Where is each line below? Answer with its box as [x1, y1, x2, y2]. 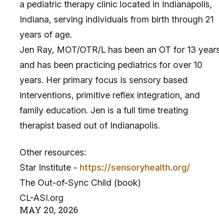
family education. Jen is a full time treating [20, 105, 188, 115]
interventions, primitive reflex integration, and [20, 89, 200, 100]
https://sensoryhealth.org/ [80, 162, 190, 173]
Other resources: [20, 147, 86, 157]
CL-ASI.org [20, 192, 64, 203]
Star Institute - [20, 162, 80, 173]
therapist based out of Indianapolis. [20, 120, 160, 131]
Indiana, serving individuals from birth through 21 [20, 14, 214, 24]
